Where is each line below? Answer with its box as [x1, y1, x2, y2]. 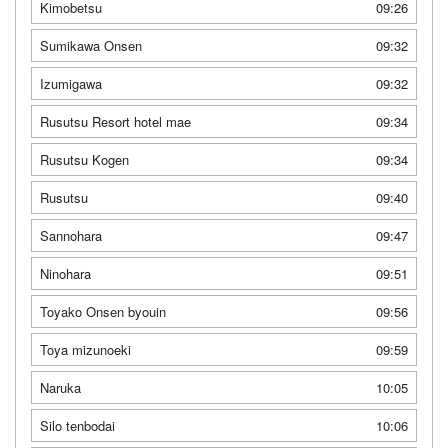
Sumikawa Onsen [40, 35, 142, 55]
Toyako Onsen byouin [40, 301, 166, 321]
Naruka [40, 377, 81, 397]
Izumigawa [40, 73, 102, 93]
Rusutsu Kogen [40, 149, 129, 169]
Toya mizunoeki [40, 339, 131, 359]
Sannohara [40, 225, 102, 245]
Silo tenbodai [40, 415, 115, 435]
